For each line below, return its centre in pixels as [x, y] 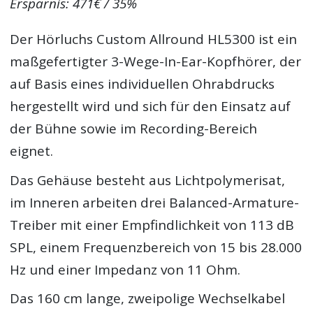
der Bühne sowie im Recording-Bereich [134, 129]
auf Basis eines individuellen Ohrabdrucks [143, 84]
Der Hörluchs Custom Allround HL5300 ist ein [154, 39]
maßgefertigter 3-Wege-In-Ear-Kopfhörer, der [156, 62]
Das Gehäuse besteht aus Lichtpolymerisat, [148, 180]
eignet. [32, 151]
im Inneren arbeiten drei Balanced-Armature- [155, 202]
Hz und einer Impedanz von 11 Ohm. [125, 269]
